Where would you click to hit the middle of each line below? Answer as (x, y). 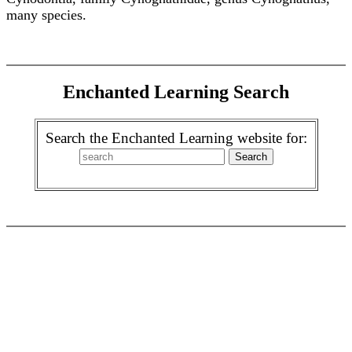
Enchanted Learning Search (176, 92)
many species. (46, 15)
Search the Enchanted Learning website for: (176, 137)
